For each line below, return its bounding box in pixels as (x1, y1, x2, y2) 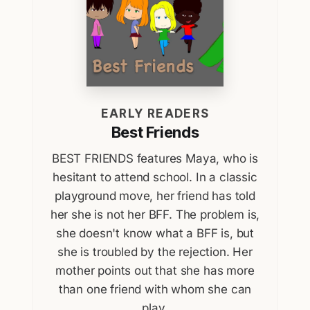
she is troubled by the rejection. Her (57, 245, 253, 259)
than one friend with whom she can (58, 282, 252, 297)
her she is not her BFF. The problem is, (50, 208, 260, 222)
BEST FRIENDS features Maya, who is (51, 152, 259, 166)
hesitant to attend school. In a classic (53, 170, 257, 185)
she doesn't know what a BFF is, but (55, 226, 255, 241)
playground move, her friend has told (55, 189, 255, 203)
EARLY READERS (100, 107, 210, 121)
